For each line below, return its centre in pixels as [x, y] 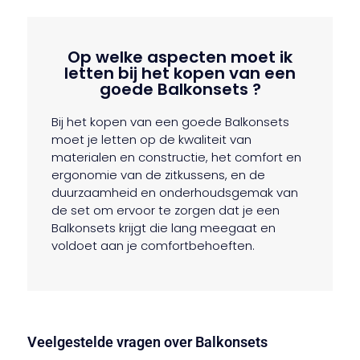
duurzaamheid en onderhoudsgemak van [175, 193]
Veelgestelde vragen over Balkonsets [148, 342]
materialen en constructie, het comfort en [177, 157]
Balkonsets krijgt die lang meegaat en [164, 228]
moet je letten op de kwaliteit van [152, 140]
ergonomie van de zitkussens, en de [159, 175]
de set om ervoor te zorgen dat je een [166, 211]
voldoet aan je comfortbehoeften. [153, 246]
